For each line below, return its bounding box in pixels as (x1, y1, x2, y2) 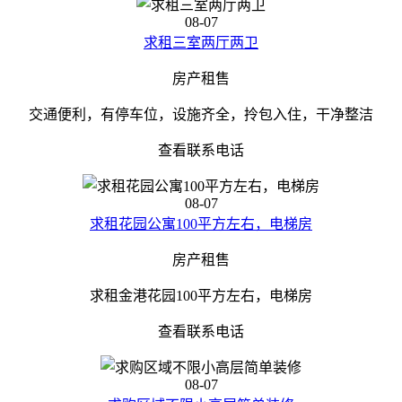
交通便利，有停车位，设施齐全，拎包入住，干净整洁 (29, 107, 373, 122)
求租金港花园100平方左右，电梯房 (90, 288, 312, 303)
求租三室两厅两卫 (144, 35, 258, 50)
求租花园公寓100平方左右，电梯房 (90, 216, 312, 232)
